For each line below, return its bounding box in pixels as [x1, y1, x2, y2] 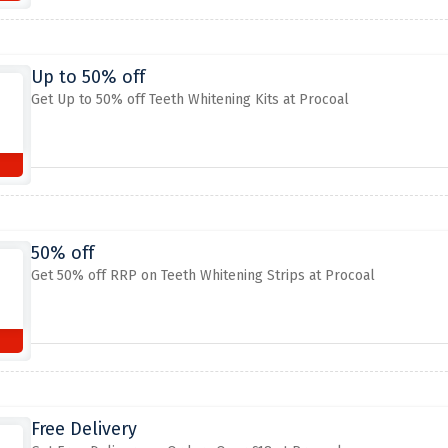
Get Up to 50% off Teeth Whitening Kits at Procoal [30, 91, 349, 108]
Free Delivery [30, 418, 137, 440]
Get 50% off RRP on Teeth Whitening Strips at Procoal [30, 267, 375, 284]
